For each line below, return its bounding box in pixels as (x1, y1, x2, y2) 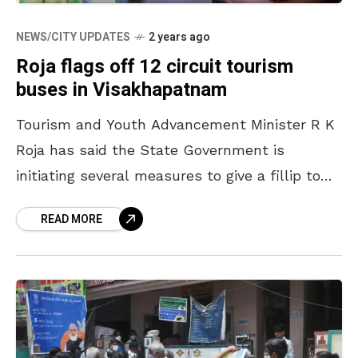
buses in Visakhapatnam (16, 75, 227, 104)
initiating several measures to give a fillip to (16, 166, 320, 184)
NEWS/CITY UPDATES (16, 28, 130, 46)
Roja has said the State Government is (16, 141, 284, 158)
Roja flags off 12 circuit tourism (16, 52, 293, 81)
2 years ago (149, 28, 210, 46)
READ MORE (41, 210, 102, 228)
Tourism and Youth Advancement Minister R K (16, 115, 335, 133)
